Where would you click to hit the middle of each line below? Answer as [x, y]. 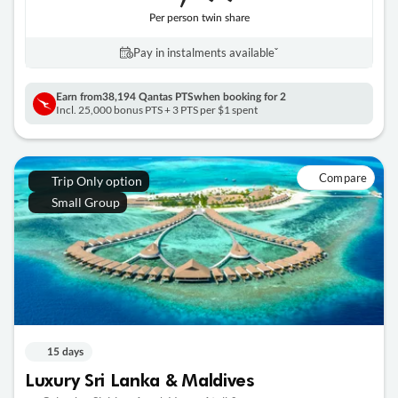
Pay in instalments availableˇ [206, 53]
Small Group [85, 203]
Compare [343, 178]
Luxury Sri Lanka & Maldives [140, 379]
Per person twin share [199, 18]
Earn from [79, 97]
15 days [65, 351]
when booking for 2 [240, 97]
